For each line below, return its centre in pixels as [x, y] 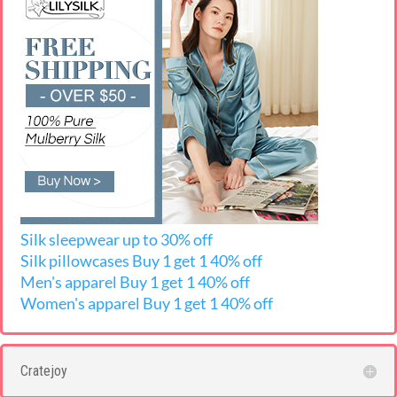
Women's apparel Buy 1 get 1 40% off [147, 303]
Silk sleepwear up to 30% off [117, 239]
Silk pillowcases [76, 261]
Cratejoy [44, 370]
